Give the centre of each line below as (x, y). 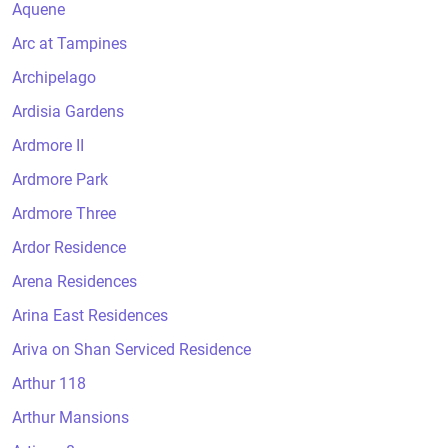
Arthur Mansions (70, 417)
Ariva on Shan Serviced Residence (131, 349)
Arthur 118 (49, 383)
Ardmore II (48, 145)
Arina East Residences (90, 315)
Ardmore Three (64, 213)
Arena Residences (74, 281)
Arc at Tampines (69, 43)
